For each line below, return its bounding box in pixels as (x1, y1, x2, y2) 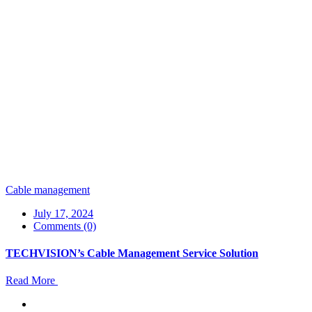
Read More (6, 274, 58, 287)
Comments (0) (33, 219, 96, 232)
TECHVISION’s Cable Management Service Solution (6, 247, 258, 260)
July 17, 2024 (33, 207, 93, 219)
